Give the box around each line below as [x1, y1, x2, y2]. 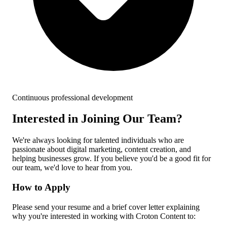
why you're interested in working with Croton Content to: [12, 211, 196, 220]
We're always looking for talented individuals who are [12, 136, 184, 145]
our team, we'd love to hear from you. [12, 163, 132, 172]
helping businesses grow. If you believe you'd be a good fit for [12, 154, 211, 163]
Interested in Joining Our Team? [12, 112, 182, 126]
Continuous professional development [12, 93, 133, 102]
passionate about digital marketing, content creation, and [12, 145, 191, 154]
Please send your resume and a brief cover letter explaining [12, 202, 200, 211]
